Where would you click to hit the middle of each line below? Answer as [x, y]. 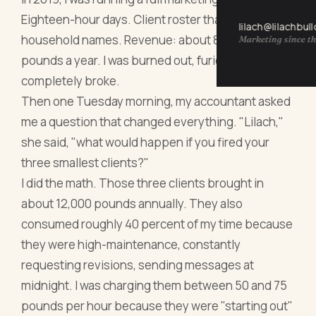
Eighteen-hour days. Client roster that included [148, 20]
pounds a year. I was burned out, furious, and [141, 61]
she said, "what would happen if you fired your [146, 142]
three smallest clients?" [85, 163]
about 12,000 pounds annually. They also [132, 204]
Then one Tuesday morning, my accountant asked [156, 102]
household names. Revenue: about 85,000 [136, 40]
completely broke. [71, 81]
